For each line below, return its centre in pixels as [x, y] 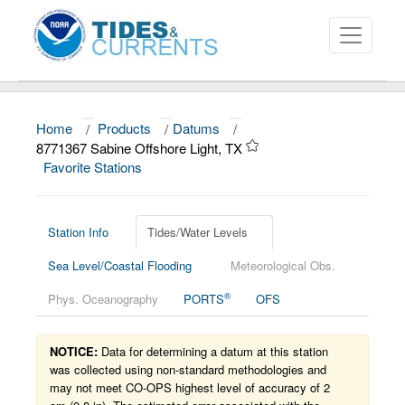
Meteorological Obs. [283, 265]
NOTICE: [74, 351]
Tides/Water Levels [198, 232]
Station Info [78, 232]
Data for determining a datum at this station [213, 351]
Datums [196, 128]
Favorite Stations [94, 167]
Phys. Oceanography [103, 299]
